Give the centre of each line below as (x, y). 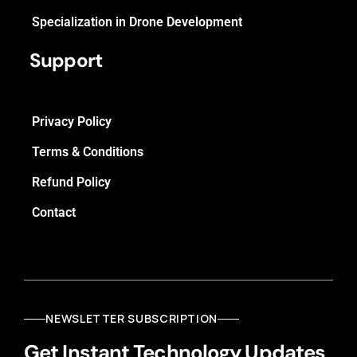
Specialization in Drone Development (137, 22)
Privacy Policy (72, 121)
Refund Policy (71, 182)
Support (66, 61)
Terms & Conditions (88, 151)
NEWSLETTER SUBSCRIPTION (131, 319)
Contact (54, 212)
